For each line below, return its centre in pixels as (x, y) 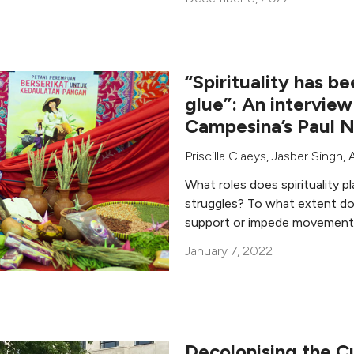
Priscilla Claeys (226, 156)
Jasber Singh (307, 156)
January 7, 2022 (229, 251)
